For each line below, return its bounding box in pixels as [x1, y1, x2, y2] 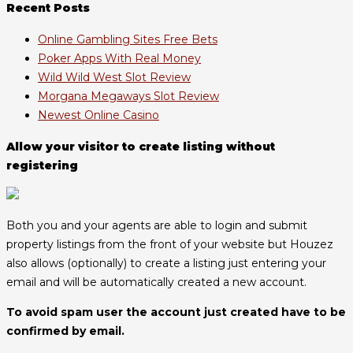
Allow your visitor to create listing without [6, 139, 275, 154]
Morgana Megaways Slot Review [38, 88, 219, 103]
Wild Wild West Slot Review [38, 69, 191, 84]
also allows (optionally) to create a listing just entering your [6, 255, 326, 270]
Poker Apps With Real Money [38, 50, 201, 65]
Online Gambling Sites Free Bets [38, 32, 217, 46]
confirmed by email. [6, 323, 124, 338]
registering [6, 158, 78, 173]
